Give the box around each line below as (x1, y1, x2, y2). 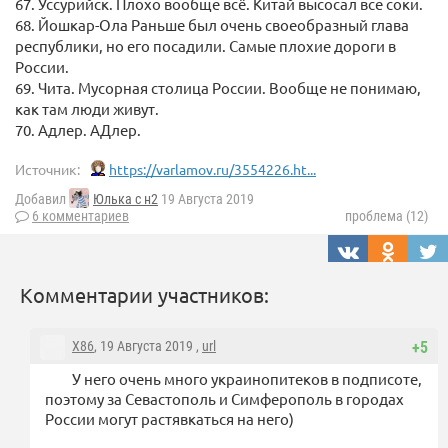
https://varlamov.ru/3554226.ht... (109, 160, 316, 179)
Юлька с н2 (93, 191, 158, 208)
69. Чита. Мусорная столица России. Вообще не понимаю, (15, 78, 421, 98)
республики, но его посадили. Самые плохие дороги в (15, 36, 396, 56)
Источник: (15, 160, 80, 179)
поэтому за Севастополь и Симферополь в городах (45, 389, 404, 409)
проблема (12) (345, 208, 428, 225)
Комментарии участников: (20, 282, 269, 308)
